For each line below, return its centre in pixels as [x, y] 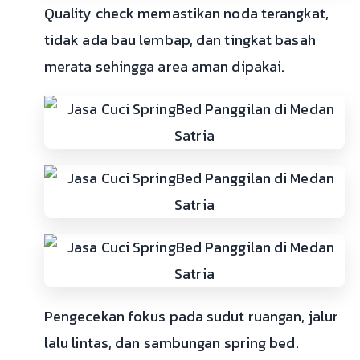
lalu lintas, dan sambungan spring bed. [171, 343]
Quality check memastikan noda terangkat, [186, 14]
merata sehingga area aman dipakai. [164, 67]
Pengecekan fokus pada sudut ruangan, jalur [191, 317]
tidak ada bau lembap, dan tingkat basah [180, 40]
